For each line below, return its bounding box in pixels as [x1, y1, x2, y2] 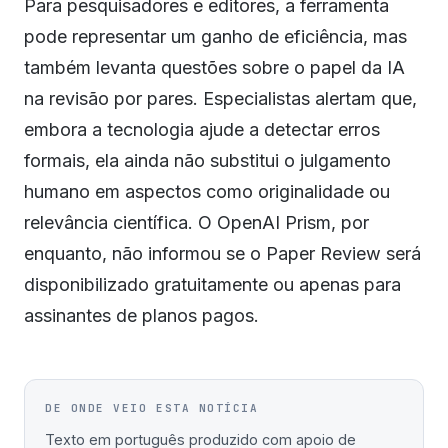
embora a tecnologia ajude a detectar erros [24, 119, 380, 140]
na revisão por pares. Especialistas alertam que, [24, 88, 417, 109]
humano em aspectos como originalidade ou [24, 181, 390, 202]
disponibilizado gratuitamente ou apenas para [24, 274, 401, 295]
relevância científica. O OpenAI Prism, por [24, 212, 369, 233]
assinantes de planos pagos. [24, 305, 259, 326]
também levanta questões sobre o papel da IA [24, 57, 405, 78]
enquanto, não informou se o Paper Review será [24, 243, 421, 264]
